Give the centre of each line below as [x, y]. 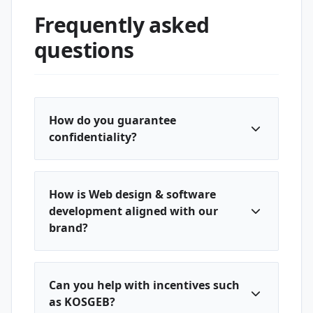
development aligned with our [133, 211]
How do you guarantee [112, 120]
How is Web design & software [132, 194]
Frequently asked [122, 25]
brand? [68, 228]
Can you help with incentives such [144, 285]
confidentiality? [93, 137]
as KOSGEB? [82, 302]
